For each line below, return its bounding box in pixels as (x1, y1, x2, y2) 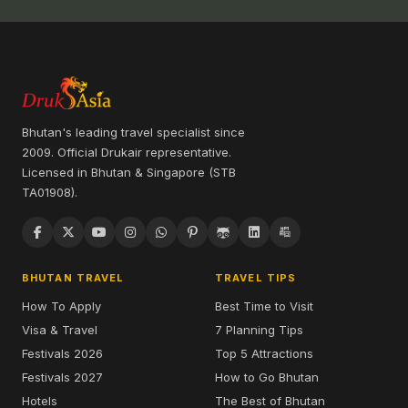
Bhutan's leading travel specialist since (22, 125, 245, 140)
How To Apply (22, 299, 101, 314)
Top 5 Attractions (215, 346, 313, 362)
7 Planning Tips (215, 322, 303, 338)
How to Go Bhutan (215, 370, 319, 385)
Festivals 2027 (22, 370, 103, 385)
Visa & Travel (22, 322, 97, 338)
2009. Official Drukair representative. (22, 145, 231, 160)
